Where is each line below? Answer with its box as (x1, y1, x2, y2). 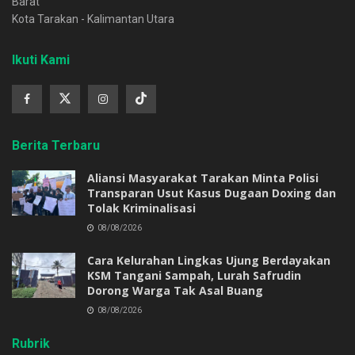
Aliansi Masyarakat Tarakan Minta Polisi (87, 170, 319, 185)
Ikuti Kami (12, 52, 70, 67)
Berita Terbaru (12, 137, 100, 153)
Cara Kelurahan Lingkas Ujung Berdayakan (87, 252, 330, 268)
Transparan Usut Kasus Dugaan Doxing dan (87, 185, 336, 200)
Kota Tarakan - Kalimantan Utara (12, 12, 174, 25)
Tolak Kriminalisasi (87, 200, 196, 216)
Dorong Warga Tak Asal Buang (87, 282, 263, 298)
